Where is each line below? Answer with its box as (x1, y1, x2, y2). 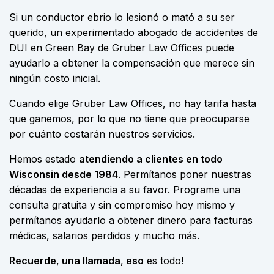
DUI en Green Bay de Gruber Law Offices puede (9, 42, 234, 54)
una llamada (59, 254, 120, 267)
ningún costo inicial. (9, 72, 100, 84)
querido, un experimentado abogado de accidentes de (9, 26, 258, 39)
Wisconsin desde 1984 (9, 168, 118, 180)
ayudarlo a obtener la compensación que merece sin (9, 57, 254, 69)
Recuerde (9, 254, 56, 267)
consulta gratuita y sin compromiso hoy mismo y (9, 199, 235, 211)
